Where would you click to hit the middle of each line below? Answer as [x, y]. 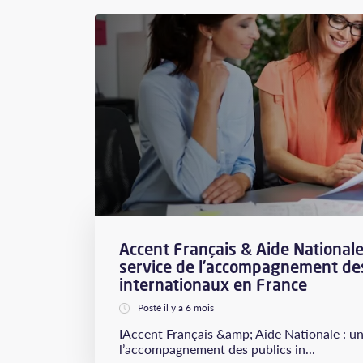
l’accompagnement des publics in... [217, 349]
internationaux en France [213, 285]
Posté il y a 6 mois [176, 307]
